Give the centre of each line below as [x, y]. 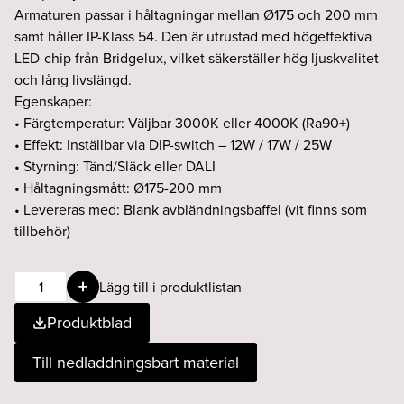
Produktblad [89, 322]
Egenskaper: [53, 101]
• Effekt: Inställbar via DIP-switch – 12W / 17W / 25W [173, 144]
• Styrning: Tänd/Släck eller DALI [115, 166]
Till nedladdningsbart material [136, 362]
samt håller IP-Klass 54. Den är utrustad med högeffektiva [193, 36]
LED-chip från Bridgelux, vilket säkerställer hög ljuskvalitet [197, 58]
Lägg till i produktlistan [171, 287]
